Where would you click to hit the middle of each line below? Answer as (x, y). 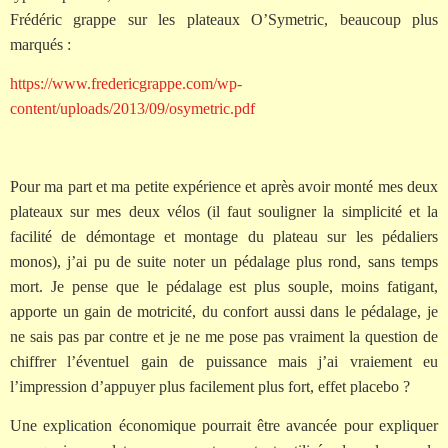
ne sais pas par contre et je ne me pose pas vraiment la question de (224, 336)
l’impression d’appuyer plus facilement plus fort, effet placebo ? (210, 386)
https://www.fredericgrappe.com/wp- (126, 84)
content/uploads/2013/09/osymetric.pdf (132, 109)
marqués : (40, 44)
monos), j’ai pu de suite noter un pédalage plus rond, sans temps (224, 261)
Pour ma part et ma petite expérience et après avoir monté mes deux (224, 186)
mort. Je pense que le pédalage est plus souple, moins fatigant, (224, 286)
